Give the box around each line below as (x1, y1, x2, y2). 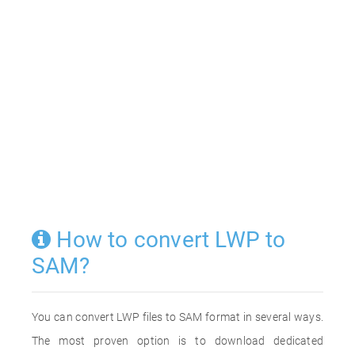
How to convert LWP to (51, 227, 286, 253)
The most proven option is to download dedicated (32, 334, 323, 347)
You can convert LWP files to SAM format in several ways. (32, 311, 323, 323)
